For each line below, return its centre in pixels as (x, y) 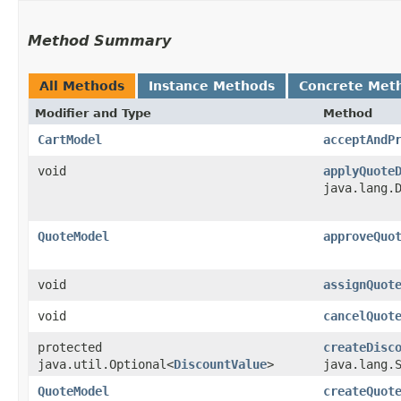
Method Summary (99, 40)
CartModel (70, 139)
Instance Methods (212, 85)
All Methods (82, 85)
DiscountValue (220, 364)
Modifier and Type (93, 113)
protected (70, 347)
